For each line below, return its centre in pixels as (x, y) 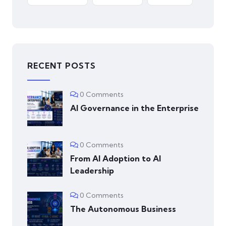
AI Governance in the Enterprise (134, 108)
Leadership (92, 170)
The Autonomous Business (123, 209)
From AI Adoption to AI (116, 158)
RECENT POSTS (62, 65)
